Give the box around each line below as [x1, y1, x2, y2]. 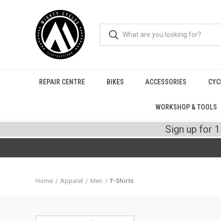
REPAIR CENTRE [38, 78, 85, 86]
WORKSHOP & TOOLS [155, 103, 218, 111]
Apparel [60, 177, 83, 184]
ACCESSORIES [145, 78, 187, 86]
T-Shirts [110, 177, 134, 184]
